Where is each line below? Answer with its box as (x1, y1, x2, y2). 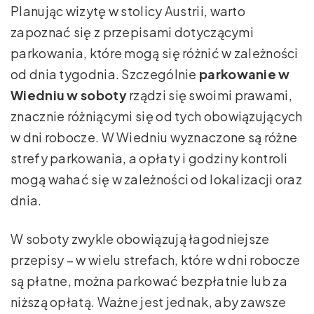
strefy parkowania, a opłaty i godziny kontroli (11, 150, 288, 167)
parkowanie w (199, 66, 290, 83)
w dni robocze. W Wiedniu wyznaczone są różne (11, 129, 298, 146)
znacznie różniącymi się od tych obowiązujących (11, 108, 303, 125)
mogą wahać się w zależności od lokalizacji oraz (11, 171, 303, 188)
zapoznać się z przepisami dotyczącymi (11, 24, 254, 41)
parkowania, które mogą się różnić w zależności (11, 45, 299, 62)
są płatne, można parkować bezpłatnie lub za (11, 273, 287, 289)
